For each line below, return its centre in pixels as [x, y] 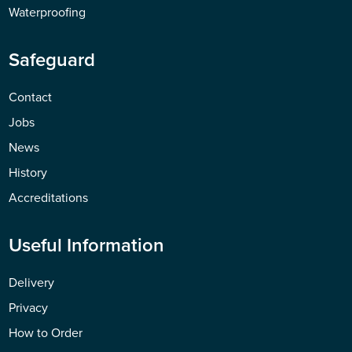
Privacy [29, 307]
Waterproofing [48, 12]
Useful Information [87, 245]
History [28, 172]
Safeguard [52, 59]
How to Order [46, 332]
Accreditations [49, 197]
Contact [31, 97]
